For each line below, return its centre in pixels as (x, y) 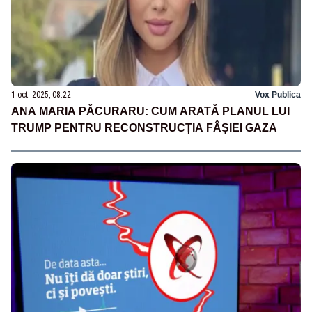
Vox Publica (278, 95)
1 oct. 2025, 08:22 (41, 95)
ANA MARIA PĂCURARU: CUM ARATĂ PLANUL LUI (150, 111)
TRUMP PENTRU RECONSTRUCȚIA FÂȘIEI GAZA (144, 128)
